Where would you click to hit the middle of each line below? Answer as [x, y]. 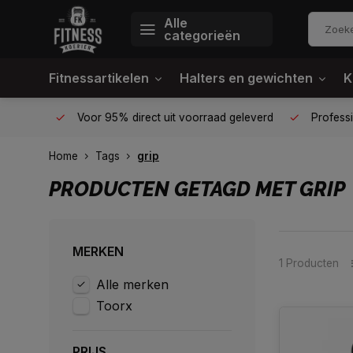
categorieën [202, 35]
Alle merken [132, 284]
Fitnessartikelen [99, 78]
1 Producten [308, 263]
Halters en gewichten [246, 78]
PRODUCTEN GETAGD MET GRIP [197, 189]
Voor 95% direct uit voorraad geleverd [167, 117]
